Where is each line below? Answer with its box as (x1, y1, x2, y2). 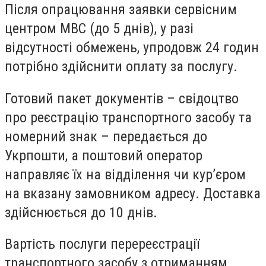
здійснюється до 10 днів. (5, 204, 157, 221)
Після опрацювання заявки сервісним (5, 1, 237, 18)
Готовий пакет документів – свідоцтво (5, 90, 239, 107)
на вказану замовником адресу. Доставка (5, 185, 261, 202)
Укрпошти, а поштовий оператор (5, 147, 202, 164)
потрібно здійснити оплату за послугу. (5, 58, 237, 75)
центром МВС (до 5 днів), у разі (5, 20, 194, 37)
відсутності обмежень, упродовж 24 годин (5, 39, 259, 56)
